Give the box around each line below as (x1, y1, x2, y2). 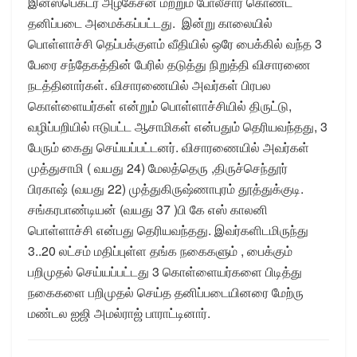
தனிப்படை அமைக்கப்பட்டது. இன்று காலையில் (28, 13, 273, 32)
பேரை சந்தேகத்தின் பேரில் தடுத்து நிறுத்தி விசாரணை (28, 54, 311, 73)
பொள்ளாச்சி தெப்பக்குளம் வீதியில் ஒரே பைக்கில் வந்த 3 (28, 33, 322, 53)
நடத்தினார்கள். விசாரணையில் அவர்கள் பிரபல (28, 75, 271, 94)
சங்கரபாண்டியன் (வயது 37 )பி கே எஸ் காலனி (28, 199, 268, 218)
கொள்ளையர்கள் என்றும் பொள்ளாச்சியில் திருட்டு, (28, 96, 292, 115)
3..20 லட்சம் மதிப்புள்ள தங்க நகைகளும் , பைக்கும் (28, 241, 292, 260)
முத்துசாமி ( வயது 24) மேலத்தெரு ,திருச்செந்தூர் (28, 158, 288, 177)
